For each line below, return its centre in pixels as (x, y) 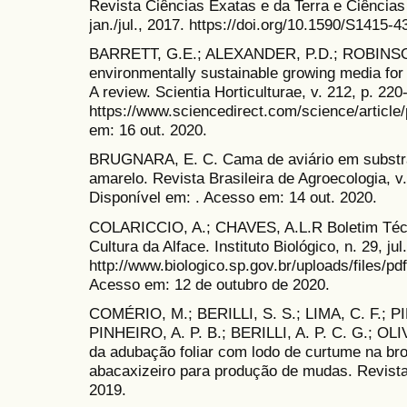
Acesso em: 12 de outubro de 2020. (209, 284)
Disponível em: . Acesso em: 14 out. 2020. (233, 198)
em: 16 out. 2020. (148, 130)
